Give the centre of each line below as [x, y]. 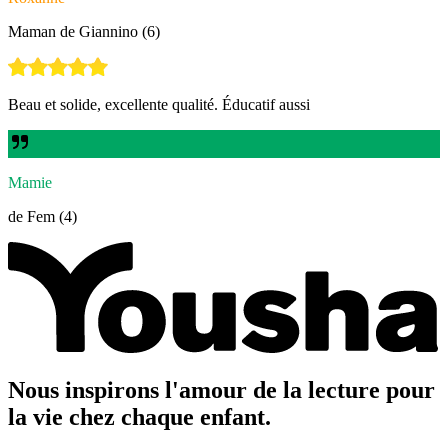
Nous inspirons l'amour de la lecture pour [221, 389]
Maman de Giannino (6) [84, 31]
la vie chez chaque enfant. [139, 416]
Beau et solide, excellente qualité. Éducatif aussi [159, 104]
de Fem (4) [42, 216]
